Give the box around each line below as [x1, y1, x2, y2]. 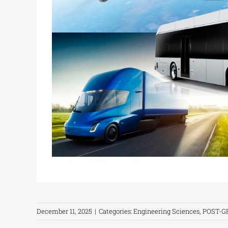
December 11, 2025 [37, 206, 92, 216]
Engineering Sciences [133, 206, 199, 216]
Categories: [99, 206, 133, 216]
